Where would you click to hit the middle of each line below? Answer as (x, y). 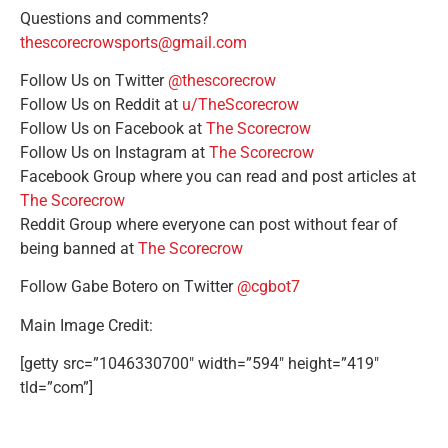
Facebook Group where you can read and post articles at (218, 176)
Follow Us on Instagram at (114, 152)
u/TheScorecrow (240, 104)
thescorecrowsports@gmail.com (133, 42)
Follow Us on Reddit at (101, 104)
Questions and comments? (114, 18)
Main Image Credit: (86, 325)
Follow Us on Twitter (94, 80)
